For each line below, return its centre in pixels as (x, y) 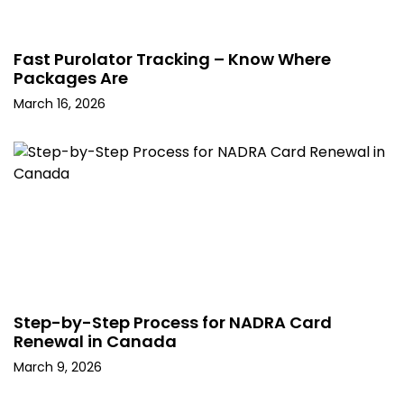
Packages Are (71, 78)
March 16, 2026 (60, 104)
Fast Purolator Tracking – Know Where (172, 60)
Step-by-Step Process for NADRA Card (173, 323)
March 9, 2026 (58, 367)
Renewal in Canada (95, 342)
